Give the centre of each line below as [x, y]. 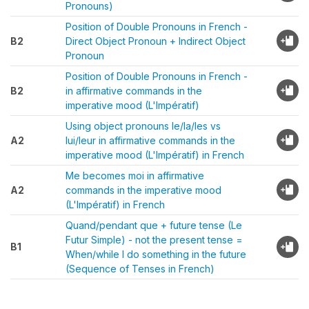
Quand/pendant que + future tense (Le [154, 225]
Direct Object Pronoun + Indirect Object [156, 41]
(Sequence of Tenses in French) [140, 269]
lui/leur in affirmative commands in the [150, 140]
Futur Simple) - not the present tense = [154, 240]
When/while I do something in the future [156, 254]
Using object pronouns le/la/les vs [143, 126]
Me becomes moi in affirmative [135, 176]
